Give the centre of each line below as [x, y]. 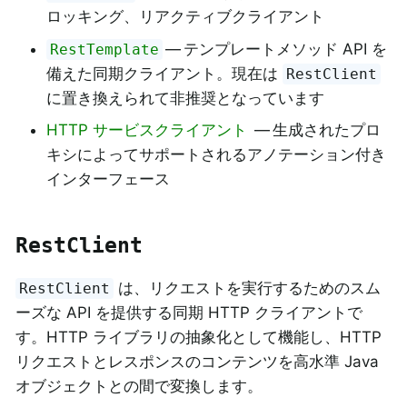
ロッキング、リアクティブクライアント [185, 17]
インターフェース [108, 179]
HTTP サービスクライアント [149, 130]
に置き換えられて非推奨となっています [185, 98]
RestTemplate [105, 49]
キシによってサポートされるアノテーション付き [216, 155]
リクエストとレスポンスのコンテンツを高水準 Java [197, 361]
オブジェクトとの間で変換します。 [139, 386]
